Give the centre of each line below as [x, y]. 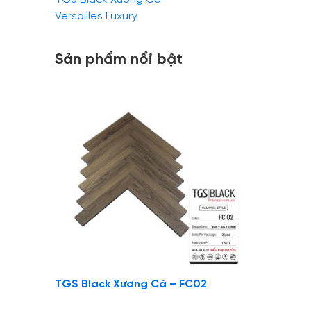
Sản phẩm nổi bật [119, 60]
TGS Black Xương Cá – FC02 [131, 284]
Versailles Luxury [96, 16]
